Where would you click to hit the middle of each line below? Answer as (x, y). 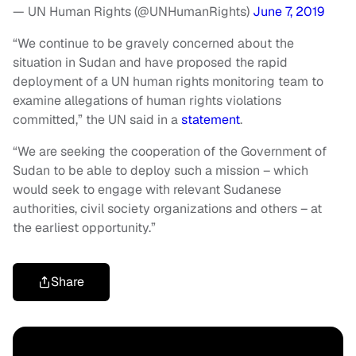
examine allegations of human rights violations (147, 101)
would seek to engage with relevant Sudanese (147, 190)
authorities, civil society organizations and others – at (167, 209)
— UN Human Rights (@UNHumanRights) (133, 12)
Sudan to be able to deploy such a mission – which (161, 171)
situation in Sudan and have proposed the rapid (150, 63)
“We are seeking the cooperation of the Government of (170, 152)
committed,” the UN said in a (97, 120)
